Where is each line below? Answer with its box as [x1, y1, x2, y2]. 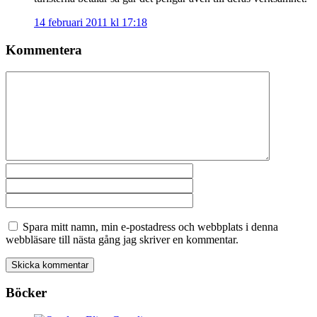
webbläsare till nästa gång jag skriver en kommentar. [6, 233, 238, 246]
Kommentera [6, 42, 82, 57]
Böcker [6, 285, 47, 301]
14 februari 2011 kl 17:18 [34, 16, 147, 29]
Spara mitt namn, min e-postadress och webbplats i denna [23, 220, 278, 233]
